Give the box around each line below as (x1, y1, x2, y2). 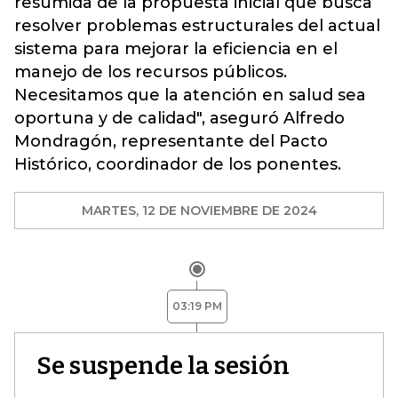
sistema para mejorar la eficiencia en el (14, 39, 338, 59)
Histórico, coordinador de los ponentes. (14, 155, 341, 174)
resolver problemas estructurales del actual (14, 16, 380, 36)
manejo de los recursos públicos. (14, 62, 287, 82)
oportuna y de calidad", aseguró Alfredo (14, 108, 345, 128)
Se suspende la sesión (36, 351, 290, 380)
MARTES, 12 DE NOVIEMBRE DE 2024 (81, 203, 317, 219)
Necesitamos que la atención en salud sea (14, 85, 366, 105)
